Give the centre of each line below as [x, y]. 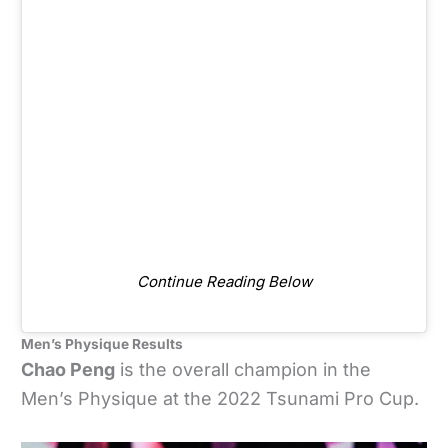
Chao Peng [68, 370]
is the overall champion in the [243, 370]
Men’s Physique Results [102, 344]
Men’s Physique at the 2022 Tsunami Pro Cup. [220, 399]
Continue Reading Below [224, 282]
